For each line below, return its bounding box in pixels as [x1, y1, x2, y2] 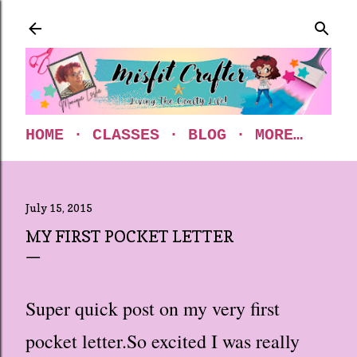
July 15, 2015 [25, 201, 92, 214]
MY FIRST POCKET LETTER [25, 227, 233, 246]
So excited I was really [127, 328, 300, 354]
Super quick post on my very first [25, 295, 280, 321]
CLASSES [92, 126, 159, 144]
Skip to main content [96, 10, 261, 29]
